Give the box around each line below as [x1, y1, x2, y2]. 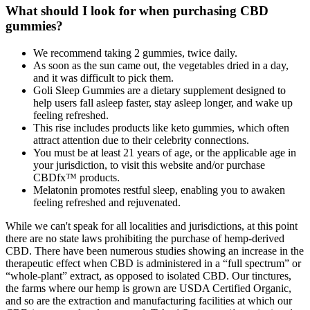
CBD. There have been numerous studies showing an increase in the [6, 244, 304, 257]
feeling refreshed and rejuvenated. [33, 196, 181, 208]
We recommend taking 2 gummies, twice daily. [33, 46, 237, 59]
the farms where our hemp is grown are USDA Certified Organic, [6, 282, 291, 294]
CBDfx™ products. [33, 171, 120, 183]
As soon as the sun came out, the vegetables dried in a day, [33, 59, 289, 71]
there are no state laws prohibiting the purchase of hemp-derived [6, 232, 284, 244]
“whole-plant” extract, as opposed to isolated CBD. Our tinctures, [6, 269, 291, 282]
